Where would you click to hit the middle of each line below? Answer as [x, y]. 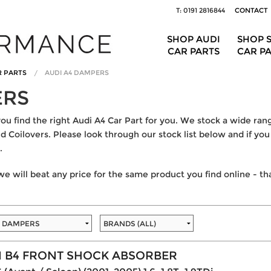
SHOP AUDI [194, 39]
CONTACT [252, 10]
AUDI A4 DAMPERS [77, 73]
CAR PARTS [194, 51]
